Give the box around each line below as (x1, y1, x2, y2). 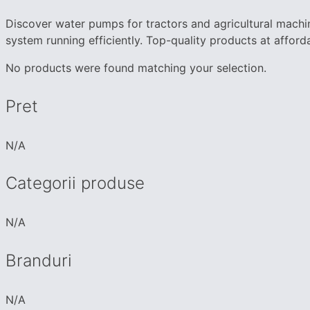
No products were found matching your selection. (6, 60, 266, 75)
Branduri (6, 250, 72, 271)
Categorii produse (6, 173, 145, 194)
